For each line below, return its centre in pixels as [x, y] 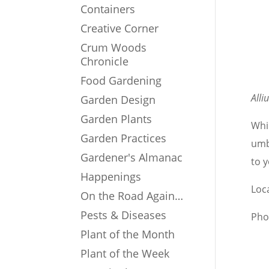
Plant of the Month [128, 234]
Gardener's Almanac [132, 158]
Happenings [111, 177]
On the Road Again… [132, 196]
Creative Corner [120, 29]
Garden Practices [124, 138]
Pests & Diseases [124, 215]
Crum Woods [114, 48]
